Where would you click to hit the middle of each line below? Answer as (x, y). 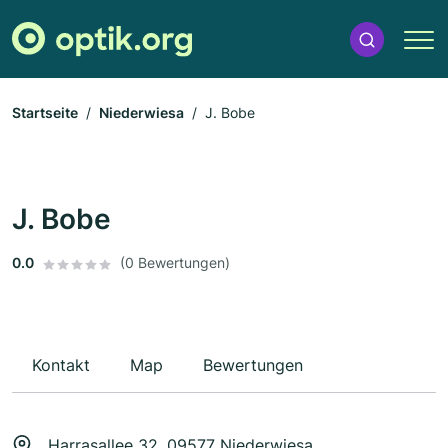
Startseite (45, 113)
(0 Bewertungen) (175, 263)
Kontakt (61, 365)
